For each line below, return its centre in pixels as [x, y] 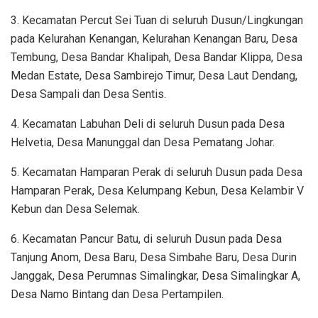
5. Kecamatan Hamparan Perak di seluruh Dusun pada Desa [157, 172]
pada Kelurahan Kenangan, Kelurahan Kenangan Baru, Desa [154, 38]
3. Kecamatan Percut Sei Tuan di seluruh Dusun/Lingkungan [157, 20]
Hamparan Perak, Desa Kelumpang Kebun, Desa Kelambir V [157, 190]
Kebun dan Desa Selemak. [75, 209]
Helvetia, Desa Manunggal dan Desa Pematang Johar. [143, 142]
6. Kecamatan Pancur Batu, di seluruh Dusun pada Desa [146, 238]
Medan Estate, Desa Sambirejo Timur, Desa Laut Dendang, [154, 75]
